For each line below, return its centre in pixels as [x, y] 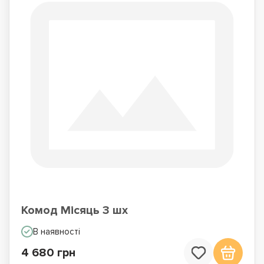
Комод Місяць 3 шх [75, 210]
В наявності [57, 232]
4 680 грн [48, 253]
